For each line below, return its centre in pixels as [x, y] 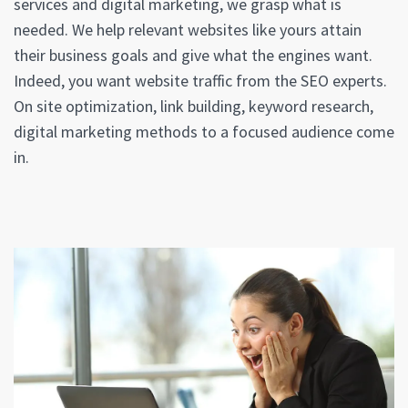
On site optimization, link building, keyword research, [194, 107]
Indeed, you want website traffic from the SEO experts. [200, 81]
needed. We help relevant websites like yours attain [188, 30]
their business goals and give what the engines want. [193, 56]
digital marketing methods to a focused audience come [204, 132]
